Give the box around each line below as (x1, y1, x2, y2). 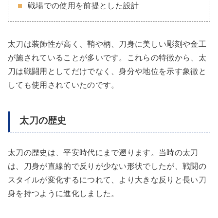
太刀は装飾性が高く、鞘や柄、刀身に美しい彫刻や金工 (8, 39, 207, 48)
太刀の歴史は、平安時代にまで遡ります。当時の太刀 (8, 148, 199, 157)
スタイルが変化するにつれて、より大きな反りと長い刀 (8, 176, 207, 184)
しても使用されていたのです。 (8, 80, 119, 89)
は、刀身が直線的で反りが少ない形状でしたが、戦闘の (8, 162, 206, 171)
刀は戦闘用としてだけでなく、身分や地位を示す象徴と (8, 67, 207, 75)
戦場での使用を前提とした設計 (28, 1, 139, 10)
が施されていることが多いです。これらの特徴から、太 (8, 53, 206, 62)
